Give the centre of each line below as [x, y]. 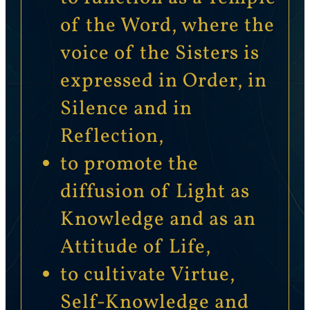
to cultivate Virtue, [147, 275]
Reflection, [112, 137]
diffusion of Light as [155, 192]
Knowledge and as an [158, 220]
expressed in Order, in [163, 81]
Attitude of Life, [135, 247]
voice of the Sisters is [159, 54]
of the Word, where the [167, 26]
